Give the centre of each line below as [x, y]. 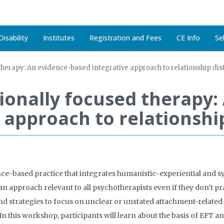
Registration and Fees [125, 38]
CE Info [188, 38]
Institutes [59, 38]
